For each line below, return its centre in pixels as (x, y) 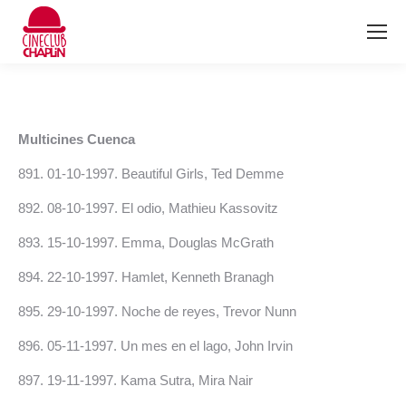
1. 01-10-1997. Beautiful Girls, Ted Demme (158, 174)
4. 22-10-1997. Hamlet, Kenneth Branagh (153, 277)
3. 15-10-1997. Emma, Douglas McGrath (153, 242)
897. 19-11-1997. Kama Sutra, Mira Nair (135, 380)
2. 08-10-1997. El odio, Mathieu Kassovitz (155, 208)
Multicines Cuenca (77, 139)
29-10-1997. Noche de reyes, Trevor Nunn (172, 311)
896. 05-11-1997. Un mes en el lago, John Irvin (155, 346)
